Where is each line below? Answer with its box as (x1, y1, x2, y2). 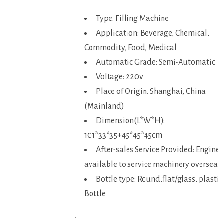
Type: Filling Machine (96, 14, 169, 23)
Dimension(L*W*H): (96, 116, 165, 125)
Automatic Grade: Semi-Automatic (96, 58, 215, 67)
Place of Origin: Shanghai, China (96, 87, 206, 96)
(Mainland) (84, 102, 124, 110)
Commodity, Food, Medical (84, 43, 177, 52)
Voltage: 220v (96, 73, 143, 81)
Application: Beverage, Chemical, (96, 29, 209, 37)
